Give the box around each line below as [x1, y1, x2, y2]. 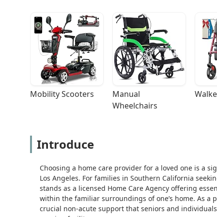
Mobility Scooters [30, 89, 94, 100]
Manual [112, 89, 140, 100]
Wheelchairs [112, 100, 157, 111]
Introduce [37, 136, 94, 153]
